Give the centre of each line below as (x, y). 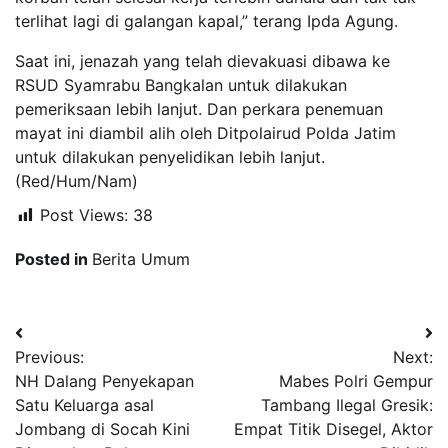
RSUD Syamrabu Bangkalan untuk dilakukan (181, 84)
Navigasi (65, 337)
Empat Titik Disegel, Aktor (333, 428)
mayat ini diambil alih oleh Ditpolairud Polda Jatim (205, 132)
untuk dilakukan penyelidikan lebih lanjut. (170, 156)
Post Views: (84, 214)
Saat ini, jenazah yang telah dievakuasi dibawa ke (202, 60)
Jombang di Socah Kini (102, 428)
